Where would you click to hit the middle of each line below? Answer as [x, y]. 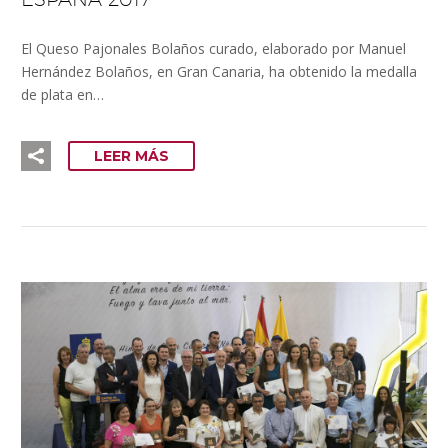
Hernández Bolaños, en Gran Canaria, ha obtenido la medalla [219, 72]
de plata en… [62, 95]
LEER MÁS [131, 156]
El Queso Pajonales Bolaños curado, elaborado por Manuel [213, 49]
